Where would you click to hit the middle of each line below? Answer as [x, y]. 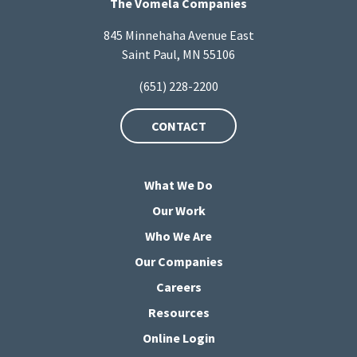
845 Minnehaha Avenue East [178, 35]
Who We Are [178, 235]
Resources [178, 312]
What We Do [178, 184]
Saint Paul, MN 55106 [178, 55]
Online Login [178, 337]
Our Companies [178, 261]
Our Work [178, 210]
